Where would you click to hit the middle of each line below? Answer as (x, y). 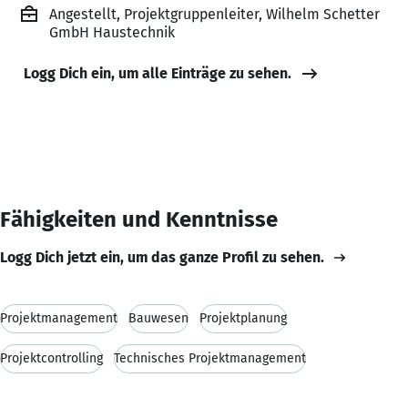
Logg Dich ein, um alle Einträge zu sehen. (158, 73)
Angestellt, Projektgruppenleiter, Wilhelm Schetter (214, 14)
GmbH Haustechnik (112, 32)
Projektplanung (243, 318)
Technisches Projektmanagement (210, 358)
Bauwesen (158, 318)
